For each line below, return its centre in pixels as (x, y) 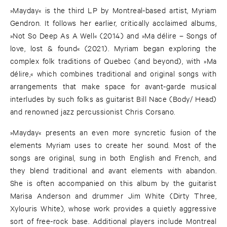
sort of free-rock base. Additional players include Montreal (113, 221)
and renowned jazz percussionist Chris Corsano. (93, 111)
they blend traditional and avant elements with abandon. (113, 170)
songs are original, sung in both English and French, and (113, 158)
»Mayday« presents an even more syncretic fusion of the (113, 132)
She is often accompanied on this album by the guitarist (113, 183)
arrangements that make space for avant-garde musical (113, 86)
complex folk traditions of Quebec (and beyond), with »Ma (113, 61)
